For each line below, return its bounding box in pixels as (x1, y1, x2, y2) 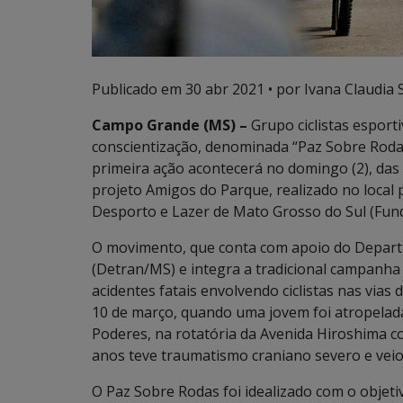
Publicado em (92, 79, 185, 99)
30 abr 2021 (185, 79, 264, 99)
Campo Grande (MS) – (92, 115, 247, 135)
